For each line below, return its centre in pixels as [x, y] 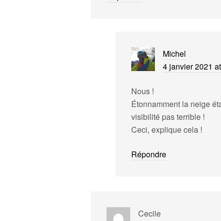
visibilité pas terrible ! [168, 116]
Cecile [149, 213]
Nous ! [143, 91]
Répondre [149, 154]
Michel [174, 53]
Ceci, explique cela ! [167, 129]
